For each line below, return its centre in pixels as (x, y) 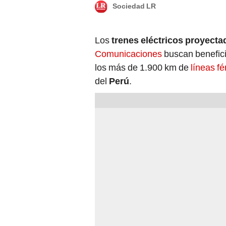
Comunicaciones (128, 54)
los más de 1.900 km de (143, 68)
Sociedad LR (134, 6)
